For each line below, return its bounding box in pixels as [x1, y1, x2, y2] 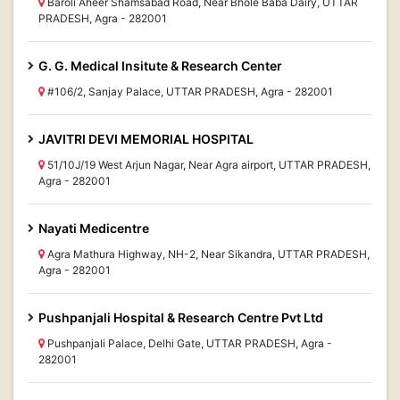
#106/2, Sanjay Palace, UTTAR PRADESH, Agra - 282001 [45, 85, 333, 98]
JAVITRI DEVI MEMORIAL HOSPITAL [38, 131, 254, 146]
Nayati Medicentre [38, 221, 149, 236]
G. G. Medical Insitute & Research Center [38, 58, 282, 73]
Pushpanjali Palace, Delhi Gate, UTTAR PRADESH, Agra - [45, 337, 332, 350]
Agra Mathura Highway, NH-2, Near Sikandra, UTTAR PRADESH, [45, 247, 370, 261]
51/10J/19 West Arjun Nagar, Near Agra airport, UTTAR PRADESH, [45, 158, 371, 171]
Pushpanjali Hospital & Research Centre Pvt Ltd [38, 310, 323, 325]
